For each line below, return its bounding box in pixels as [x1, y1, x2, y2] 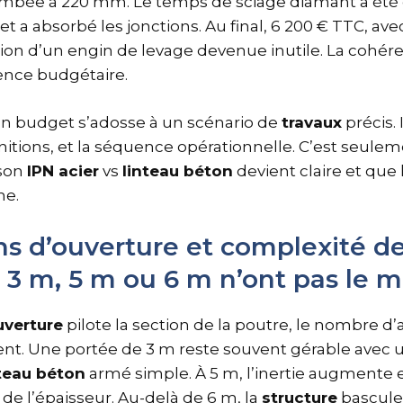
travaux [282, 112, 342, 131]
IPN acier [27, 161, 99, 180]
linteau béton [122, 161, 233, 180]
